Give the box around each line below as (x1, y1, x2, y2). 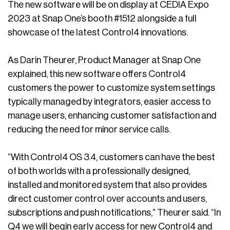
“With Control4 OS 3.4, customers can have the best (8, 152, 215, 162)
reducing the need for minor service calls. (8, 125, 170, 135)
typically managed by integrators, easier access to (8, 97, 211, 107)
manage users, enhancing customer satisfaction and (8, 111, 216, 121)
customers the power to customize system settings (8, 83, 215, 93)
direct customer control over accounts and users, (8, 194, 207, 204)
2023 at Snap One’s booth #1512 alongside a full (8, 14, 197, 24)
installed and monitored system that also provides (8, 180, 207, 190)
